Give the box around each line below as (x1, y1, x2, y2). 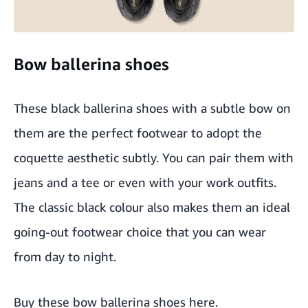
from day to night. (14, 249, 116, 264)
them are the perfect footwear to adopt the (14, 125, 262, 140)
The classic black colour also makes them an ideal (14, 199, 290, 214)
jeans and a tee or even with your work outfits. (14, 175, 276, 190)
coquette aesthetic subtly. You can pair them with (14, 150, 294, 165)
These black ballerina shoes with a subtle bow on (14, 100, 291, 115)
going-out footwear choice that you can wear (14, 224, 266, 239)
